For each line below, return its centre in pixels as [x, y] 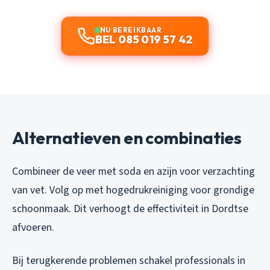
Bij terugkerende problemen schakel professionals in [129, 260]
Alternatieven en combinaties [127, 137]
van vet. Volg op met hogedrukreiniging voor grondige [133, 190]
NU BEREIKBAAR [131, 30]
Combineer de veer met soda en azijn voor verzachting [133, 171]
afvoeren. [33, 227]
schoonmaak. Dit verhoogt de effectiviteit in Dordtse [130, 209]
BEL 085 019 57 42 [144, 39]
